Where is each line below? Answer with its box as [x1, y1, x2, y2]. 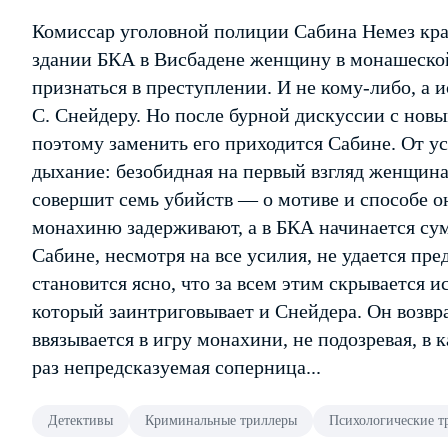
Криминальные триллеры [145, 413, 297, 428]
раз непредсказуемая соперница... [32, 356, 321, 378]
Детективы [48, 413, 113, 428]
